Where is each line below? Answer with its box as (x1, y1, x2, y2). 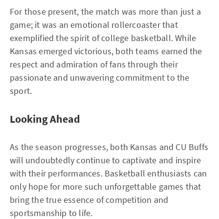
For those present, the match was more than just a (10, 6, 201, 17)
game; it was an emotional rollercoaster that (10, 19, 178, 30)
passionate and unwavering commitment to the (10, 72, 190, 83)
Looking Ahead (10, 112, 80, 126)
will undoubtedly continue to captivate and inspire (10, 154, 201, 166)
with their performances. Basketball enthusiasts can (10, 168, 207, 179)
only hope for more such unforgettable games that (10, 181, 201, 192)
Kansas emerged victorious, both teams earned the (10, 45, 202, 57)
